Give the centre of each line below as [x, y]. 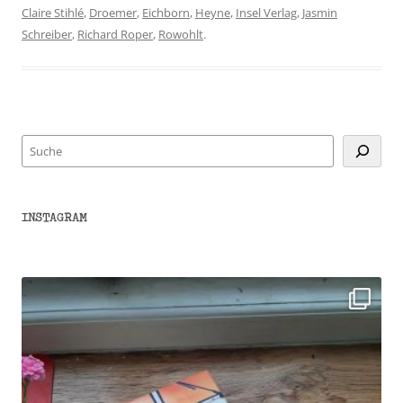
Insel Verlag [266, 13]
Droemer [113, 13]
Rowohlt [181, 35]
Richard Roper [115, 35]
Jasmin [320, 13]
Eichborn [166, 13]
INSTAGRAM [54, 217]
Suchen [43, 145]
